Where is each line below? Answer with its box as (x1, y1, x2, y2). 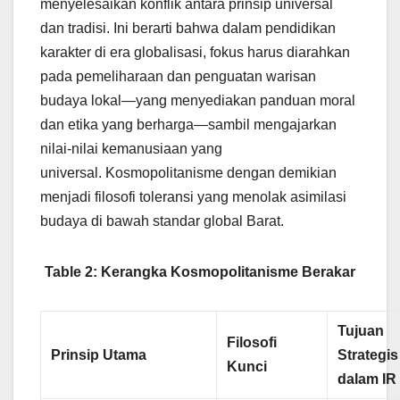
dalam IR (337, 371, 397, 387)
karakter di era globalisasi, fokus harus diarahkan (40, 44, 350, 60)
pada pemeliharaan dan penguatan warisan (40, 68, 316, 84)
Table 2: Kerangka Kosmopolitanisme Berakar (45, 263, 355, 279)
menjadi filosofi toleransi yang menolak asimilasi (40, 188, 346, 204)
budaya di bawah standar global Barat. (40, 212, 284, 229)
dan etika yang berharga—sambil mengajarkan (40, 116, 337, 132)
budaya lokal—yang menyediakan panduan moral (40, 92, 355, 108)
